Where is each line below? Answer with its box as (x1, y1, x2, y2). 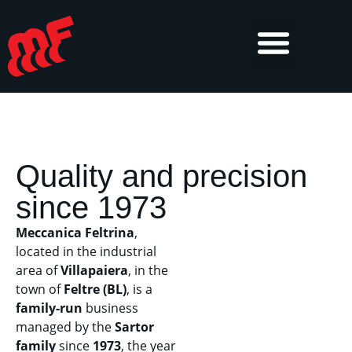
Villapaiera (60, 262, 128, 279)
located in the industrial (16, 243, 156, 260)
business (82, 299, 138, 317)
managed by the (16, 318, 115, 335)
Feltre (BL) (64, 280, 126, 298)
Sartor (115, 318, 154, 335)
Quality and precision (16, 159, 307, 193)
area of (16, 262, 60, 279)
